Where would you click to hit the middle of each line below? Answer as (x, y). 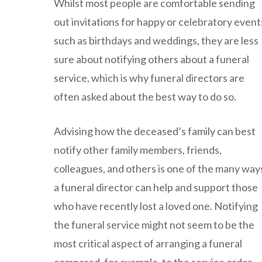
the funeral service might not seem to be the (154, 224)
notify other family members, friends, (138, 149)
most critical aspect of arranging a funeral (148, 243)
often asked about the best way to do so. (145, 96)
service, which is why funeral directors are (149, 77)
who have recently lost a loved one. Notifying (156, 206)
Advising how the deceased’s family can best (155, 131)
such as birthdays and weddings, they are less (156, 40)
